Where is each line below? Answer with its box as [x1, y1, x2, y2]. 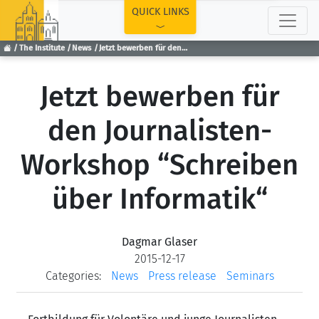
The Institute [19, 43, 65, 53]
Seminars [226, 269, 274, 283]
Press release [147, 269, 216, 283]
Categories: [45, 269, 101, 283]
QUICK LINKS [131, 6, 189, 18]
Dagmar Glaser [122, 235, 197, 249]
